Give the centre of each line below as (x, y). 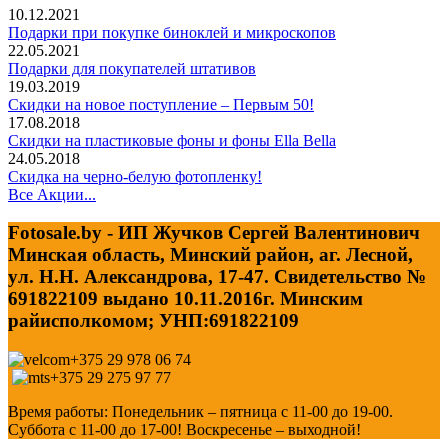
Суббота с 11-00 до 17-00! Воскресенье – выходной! (184, 430)
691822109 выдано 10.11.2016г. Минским (185, 299)
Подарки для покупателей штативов (132, 68)
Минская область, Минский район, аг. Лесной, (210, 255)
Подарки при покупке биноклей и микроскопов (172, 32)
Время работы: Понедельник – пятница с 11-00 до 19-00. (200, 412)
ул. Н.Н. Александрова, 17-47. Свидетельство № (217, 277)
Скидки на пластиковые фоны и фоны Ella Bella (172, 140)
